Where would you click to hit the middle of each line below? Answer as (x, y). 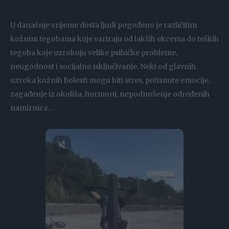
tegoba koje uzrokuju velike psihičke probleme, (94, 53)
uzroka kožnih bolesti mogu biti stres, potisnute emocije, (110, 81)
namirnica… (32, 108)
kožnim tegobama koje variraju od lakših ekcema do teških (114, 39)
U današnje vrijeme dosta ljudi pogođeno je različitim (104, 25)
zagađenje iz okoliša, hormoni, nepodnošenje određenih (110, 94)
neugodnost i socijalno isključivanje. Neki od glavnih (103, 67)
